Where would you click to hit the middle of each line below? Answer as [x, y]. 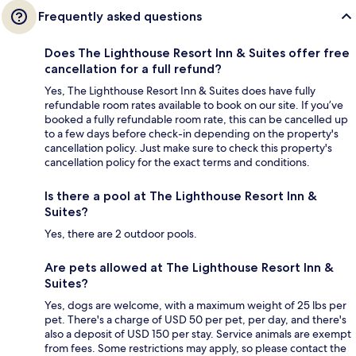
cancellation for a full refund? [133, 69]
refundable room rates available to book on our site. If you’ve [194, 105]
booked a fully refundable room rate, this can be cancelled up [196, 120]
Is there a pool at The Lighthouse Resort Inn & [181, 196]
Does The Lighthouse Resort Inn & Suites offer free [197, 53]
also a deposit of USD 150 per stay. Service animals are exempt [198, 334]
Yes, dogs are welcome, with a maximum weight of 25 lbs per [195, 306]
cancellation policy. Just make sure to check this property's [188, 148]
